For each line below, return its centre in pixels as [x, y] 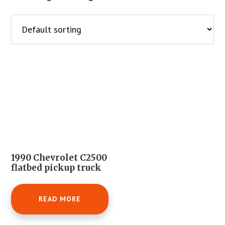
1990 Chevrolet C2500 [59, 157]
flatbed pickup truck [57, 167]
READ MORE [60, 199]
